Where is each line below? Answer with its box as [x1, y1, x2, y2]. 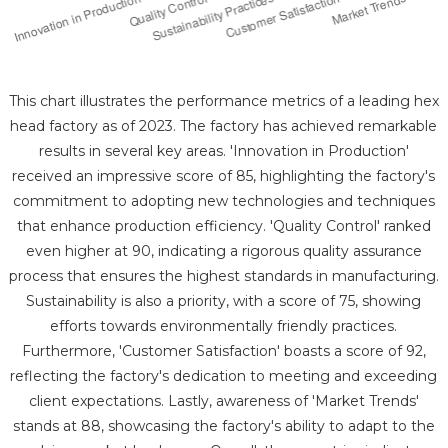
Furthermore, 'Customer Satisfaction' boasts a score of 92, [21, 342, 426, 361]
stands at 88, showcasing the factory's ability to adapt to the [12, 417, 435, 436]
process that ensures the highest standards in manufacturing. [8, 267, 439, 286]
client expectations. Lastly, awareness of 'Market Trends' [28, 392, 419, 411]
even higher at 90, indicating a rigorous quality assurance [25, 242, 422, 261]
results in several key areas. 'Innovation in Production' [38, 142, 409, 161]
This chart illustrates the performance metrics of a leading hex [8, 92, 439, 111]
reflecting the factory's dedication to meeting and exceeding [10, 367, 438, 386]
